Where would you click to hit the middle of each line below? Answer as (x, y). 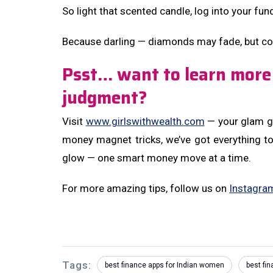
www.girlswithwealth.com (145, 121)
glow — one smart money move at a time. (157, 158)
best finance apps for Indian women (165, 265)
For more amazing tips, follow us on (146, 188)
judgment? (105, 97)
